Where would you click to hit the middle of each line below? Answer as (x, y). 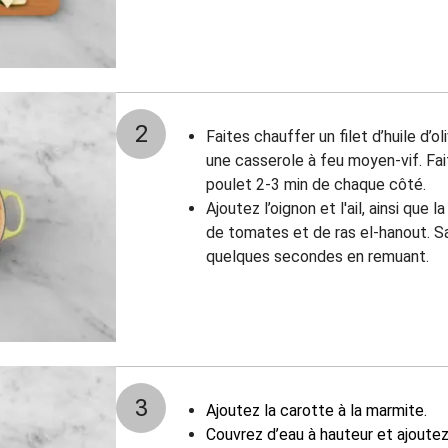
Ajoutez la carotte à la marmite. (316, 410)
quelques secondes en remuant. (317, 256)
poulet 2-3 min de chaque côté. (316, 184)
